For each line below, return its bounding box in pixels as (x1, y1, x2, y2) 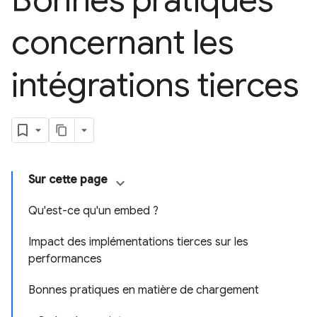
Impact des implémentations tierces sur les (28, 235, 248, 249)
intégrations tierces (11, 64, 299, 106)
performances (28, 252, 102, 266)
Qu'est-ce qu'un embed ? (28, 204, 158, 218)
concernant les (11, 21, 234, 64)
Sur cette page (28, 173, 108, 187)
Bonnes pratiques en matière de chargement (28, 283, 259, 297)
